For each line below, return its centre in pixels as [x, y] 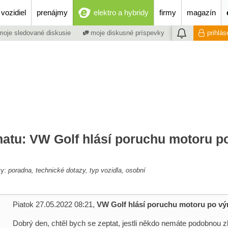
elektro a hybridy [121, 12]
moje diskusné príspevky [126, 33]
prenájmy [52, 12]
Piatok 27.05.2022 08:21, [55, 204]
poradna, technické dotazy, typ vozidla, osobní [77, 170]
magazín [201, 12]
